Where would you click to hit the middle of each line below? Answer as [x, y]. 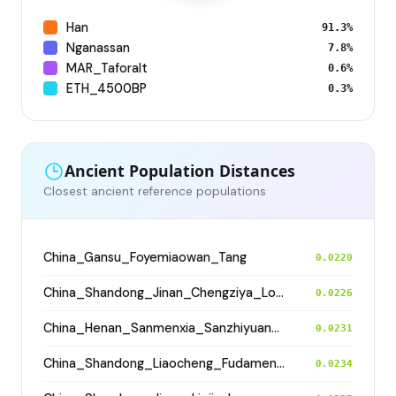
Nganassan [98, 47]
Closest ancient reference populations [155, 191]
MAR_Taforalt [107, 68]
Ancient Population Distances [180, 171]
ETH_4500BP [107, 88]
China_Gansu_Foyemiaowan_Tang [145, 257]
